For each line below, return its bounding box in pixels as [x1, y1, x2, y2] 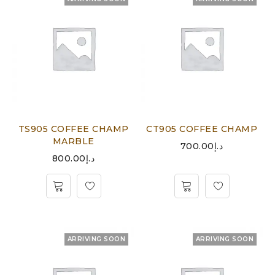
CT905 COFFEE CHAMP [146, 123, 257, 134]
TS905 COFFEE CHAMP [18, 123, 129, 134]
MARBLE [52, 136, 95, 147]
